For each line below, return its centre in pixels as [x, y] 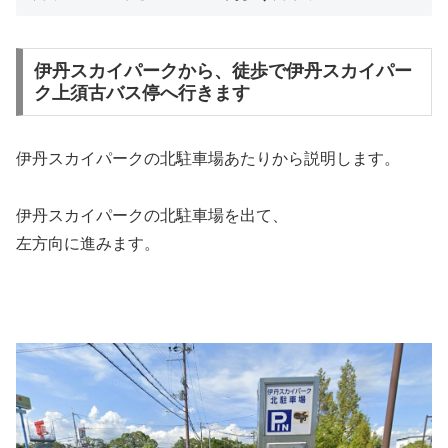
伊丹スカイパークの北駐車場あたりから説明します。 [208, 158]
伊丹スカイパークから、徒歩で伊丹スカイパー [222, 70]
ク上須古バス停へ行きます [141, 92]
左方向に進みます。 [88, 243]
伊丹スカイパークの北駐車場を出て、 [152, 215]
